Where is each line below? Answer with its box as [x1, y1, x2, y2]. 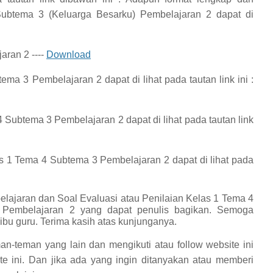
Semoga [217, 205, 253, 215]
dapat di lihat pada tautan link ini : [104, 74, 254, 85]
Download [46, 49, 91, 60]
